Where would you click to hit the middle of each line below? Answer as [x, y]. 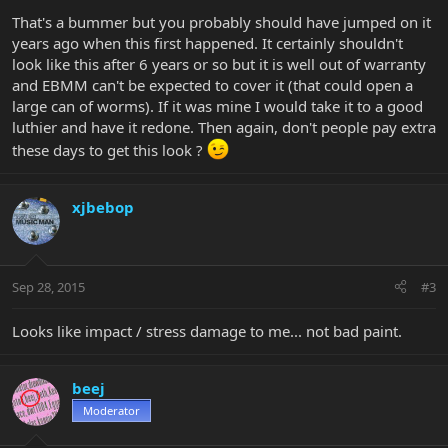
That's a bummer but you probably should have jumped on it [221, 22]
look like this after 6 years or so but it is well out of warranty [219, 64]
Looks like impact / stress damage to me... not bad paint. [207, 330]
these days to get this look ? [109, 150]
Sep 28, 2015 [48, 286]
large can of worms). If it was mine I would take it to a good [217, 106]
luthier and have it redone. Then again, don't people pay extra [224, 127]
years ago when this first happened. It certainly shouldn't [207, 43]
